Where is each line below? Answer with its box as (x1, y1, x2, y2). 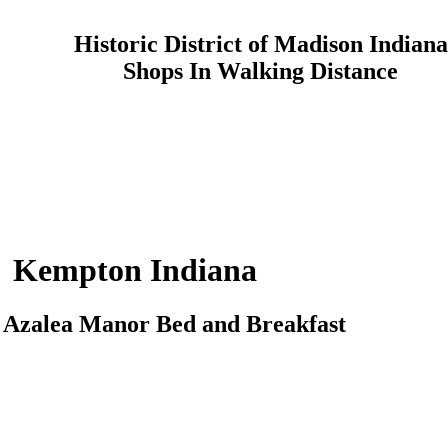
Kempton (13, 252, 142, 289)
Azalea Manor (3, 310, 150, 337)
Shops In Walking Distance (123, 57, 398, 84)
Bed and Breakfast (156, 310, 346, 337)
